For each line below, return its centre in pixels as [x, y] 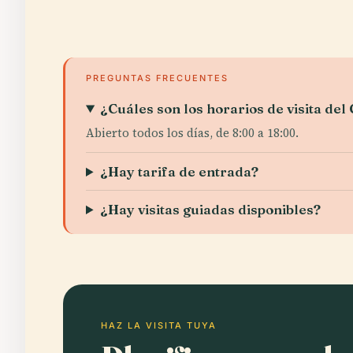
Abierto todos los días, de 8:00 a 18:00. [192, 133]
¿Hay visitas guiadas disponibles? [211, 209]
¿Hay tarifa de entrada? [180, 171]
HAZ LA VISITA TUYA [159, 325]
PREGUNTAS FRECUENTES [157, 78]
